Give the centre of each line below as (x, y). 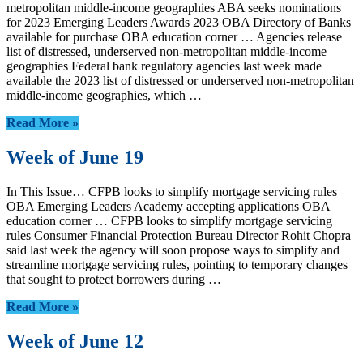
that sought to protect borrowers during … (114, 280)
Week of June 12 (75, 341)
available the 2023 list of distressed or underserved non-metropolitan (180, 81)
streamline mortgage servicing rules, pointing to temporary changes (177, 265)
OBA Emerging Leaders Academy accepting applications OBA (168, 207)
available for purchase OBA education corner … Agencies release (174, 37)
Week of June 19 (75, 158)
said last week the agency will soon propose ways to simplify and (173, 250)
